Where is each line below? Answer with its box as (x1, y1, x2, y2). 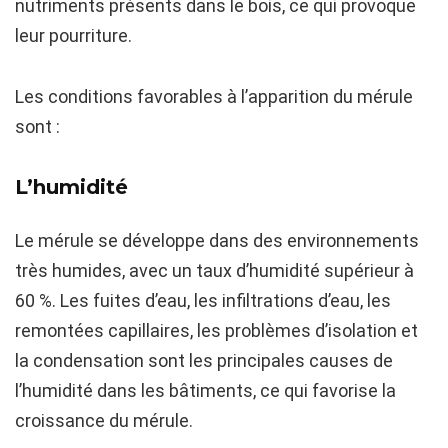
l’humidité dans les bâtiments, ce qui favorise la (15, 380, 396, 402)
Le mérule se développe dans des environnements (15, 230, 419, 252)
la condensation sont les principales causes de (15, 350, 393, 372)
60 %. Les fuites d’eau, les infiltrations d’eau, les (15, 290, 391, 312)
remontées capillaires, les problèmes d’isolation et (15, 320, 418, 342)
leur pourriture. (15, 25, 132, 47)
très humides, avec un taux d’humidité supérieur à (15, 260, 414, 282)
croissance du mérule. (15, 410, 193, 432)
